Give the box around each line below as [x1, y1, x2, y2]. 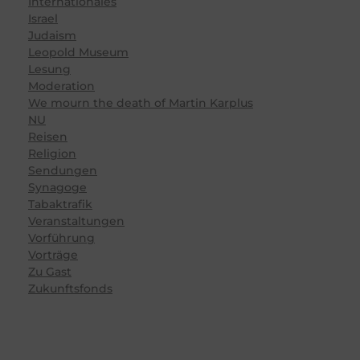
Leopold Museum [28, 44, 129, 59]
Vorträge [28, 247, 78, 262]
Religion [28, 145, 76, 161]
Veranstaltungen [28, 213, 125, 228]
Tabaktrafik [28, 196, 92, 211]
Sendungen [28, 162, 97, 178]
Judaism [28, 27, 76, 43]
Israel [28, 10, 58, 26]
